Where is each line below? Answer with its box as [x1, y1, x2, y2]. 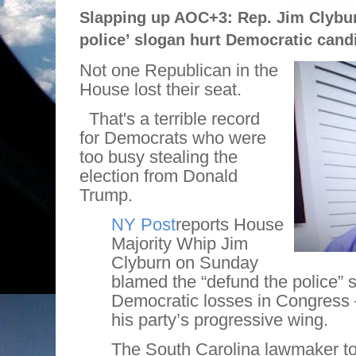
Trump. [79, 185, 137, 206]
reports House [176, 215, 284, 235]
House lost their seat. [79, 79, 242, 100]
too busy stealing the [79, 147, 238, 168]
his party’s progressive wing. [111, 310, 328, 331]
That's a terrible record [89, 109, 260, 130]
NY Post [111, 215, 176, 235]
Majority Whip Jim [111, 234, 248, 254]
